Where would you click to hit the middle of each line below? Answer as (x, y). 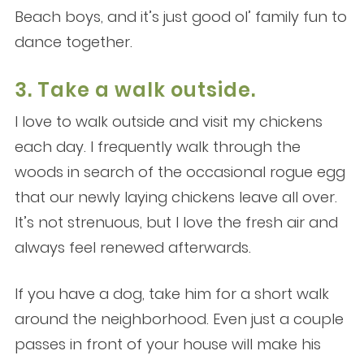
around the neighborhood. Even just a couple (179, 319)
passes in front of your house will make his (167, 344)
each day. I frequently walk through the (157, 147)
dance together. (73, 42)
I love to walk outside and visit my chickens (168, 122)
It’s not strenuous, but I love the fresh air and (176, 223)
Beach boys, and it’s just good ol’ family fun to (180, 17)
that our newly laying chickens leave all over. (175, 197)
